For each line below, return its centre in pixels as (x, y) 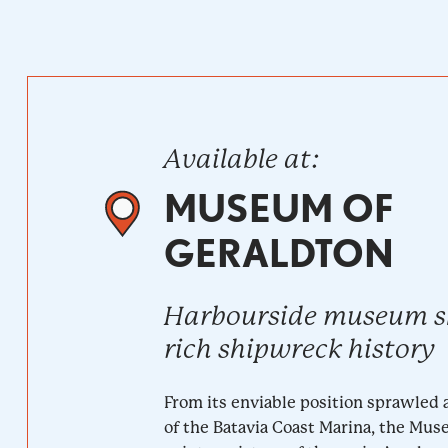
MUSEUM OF (278, 208)
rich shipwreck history (299, 348)
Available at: (241, 158)
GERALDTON (278, 253)
